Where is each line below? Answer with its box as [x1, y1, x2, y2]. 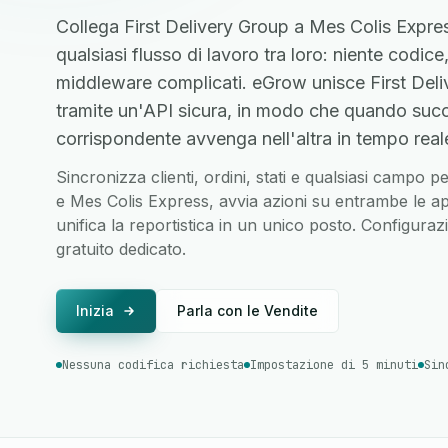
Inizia [76, 302, 114, 319]
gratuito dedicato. [56, 239, 186, 259]
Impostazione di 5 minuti [250, 357, 418, 373]
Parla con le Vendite [177, 302, 318, 319]
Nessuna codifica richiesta [62, 357, 244, 373]
